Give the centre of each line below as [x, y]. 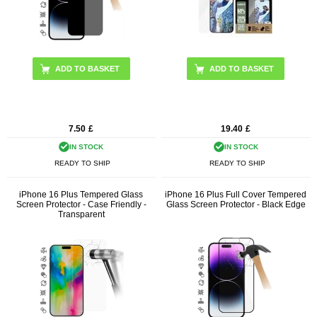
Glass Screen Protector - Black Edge [236, 205]
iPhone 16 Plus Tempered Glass [81, 195]
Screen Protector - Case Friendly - [81, 205]
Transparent [81, 215]
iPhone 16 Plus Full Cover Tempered [236, 195]
